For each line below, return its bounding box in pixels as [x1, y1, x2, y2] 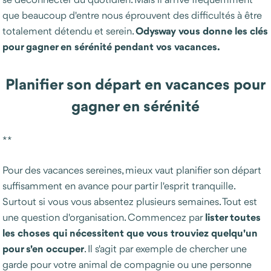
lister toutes [205, 210, 261, 224]
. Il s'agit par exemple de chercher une [84, 242, 247, 255]
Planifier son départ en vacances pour [5, 74, 266, 95]
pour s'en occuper [2, 241, 84, 256]
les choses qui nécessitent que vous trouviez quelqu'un [2, 226, 258, 240]
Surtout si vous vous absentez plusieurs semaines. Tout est [2, 195, 257, 208]
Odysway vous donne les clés [135, 24, 268, 38]
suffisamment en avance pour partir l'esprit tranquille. [2, 179, 235, 192]
